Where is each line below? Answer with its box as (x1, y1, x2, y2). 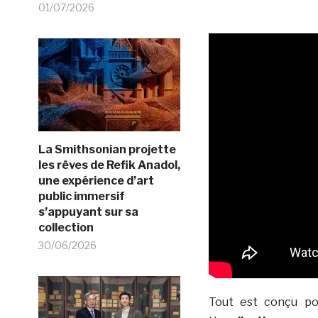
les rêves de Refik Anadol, (38, 158, 180, 172)
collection (38, 221, 94, 234)
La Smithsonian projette (38, 143, 176, 156)
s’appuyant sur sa (38, 205, 138, 219)
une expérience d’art (38, 174, 154, 187)
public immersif (38, 190, 125, 203)
